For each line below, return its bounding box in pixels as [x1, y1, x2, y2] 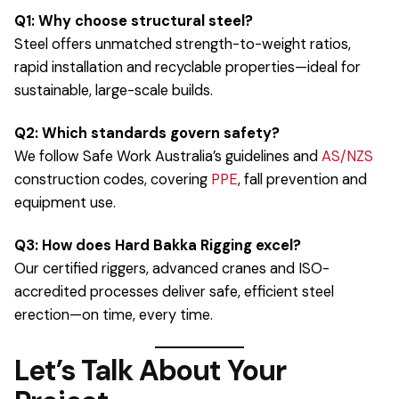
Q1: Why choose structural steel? [14, 11, 253, 30]
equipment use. [14, 192, 116, 212]
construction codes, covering [14, 169, 211, 189]
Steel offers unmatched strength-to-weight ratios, [14, 34, 351, 53]
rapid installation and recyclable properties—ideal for [14, 57, 361, 77]
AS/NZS [322, 146, 373, 166]
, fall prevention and [238, 169, 367, 189]
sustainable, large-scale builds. [14, 80, 213, 100]
